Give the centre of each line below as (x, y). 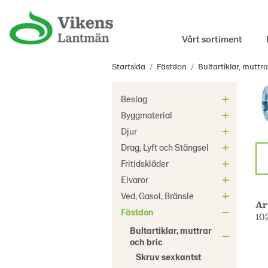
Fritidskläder (145, 163)
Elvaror (135, 179)
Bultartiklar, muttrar (171, 230)
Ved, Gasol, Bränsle (157, 196)
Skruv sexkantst (168, 257)
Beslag (134, 99)
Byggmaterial (147, 115)
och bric (146, 242)
